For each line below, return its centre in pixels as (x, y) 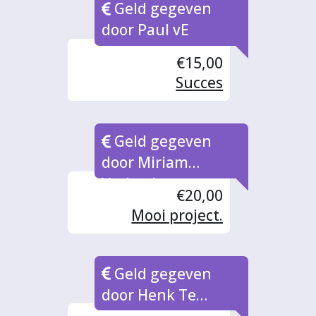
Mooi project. (177, 215)
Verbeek (131, 183)
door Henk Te (149, 294)
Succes (200, 82)
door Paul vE (146, 30)
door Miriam (145, 162)
